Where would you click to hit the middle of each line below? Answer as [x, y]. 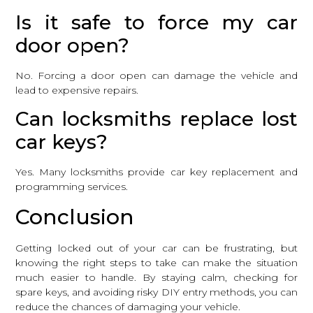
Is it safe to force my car [156, 22]
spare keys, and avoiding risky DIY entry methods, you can [156, 292]
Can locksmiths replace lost [156, 119]
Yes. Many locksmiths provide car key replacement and [156, 172]
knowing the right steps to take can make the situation [156, 262]
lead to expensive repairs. [77, 90]
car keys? [62, 142]
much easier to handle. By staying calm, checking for [156, 277]
